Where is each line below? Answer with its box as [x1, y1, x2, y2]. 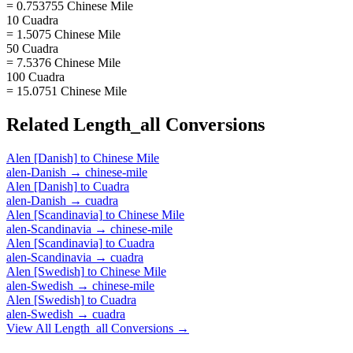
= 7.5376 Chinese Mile [6, 55, 121, 69]
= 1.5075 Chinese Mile [6, 27, 121, 41]
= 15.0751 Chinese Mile [6, 84, 127, 98]
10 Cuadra [6, 13, 58, 27]
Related [6, 113, 73, 135]
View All [6, 321, 54, 335]
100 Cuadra [6, 69, 65, 84]
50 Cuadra [6, 41, 58, 55]
